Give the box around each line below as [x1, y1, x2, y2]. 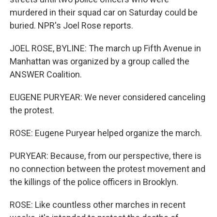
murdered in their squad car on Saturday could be [10, 7, 198, 17]
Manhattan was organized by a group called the [10, 56, 189, 66]
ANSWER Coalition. [10, 69, 82, 79]
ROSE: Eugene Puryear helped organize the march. [10, 128, 202, 138]
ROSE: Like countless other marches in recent [10, 200, 186, 210]
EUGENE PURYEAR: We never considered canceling [10, 92, 205, 102]
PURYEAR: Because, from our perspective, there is [10, 151, 201, 161]
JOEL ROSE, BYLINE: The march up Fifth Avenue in [10, 43, 201, 53]
